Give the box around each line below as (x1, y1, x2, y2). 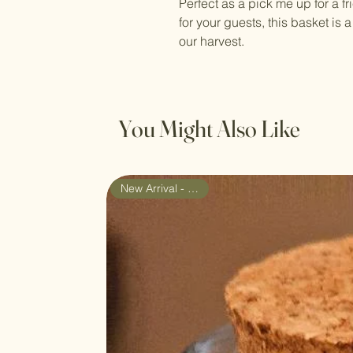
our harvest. (179, 33, 244, 49)
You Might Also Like (118, 114, 300, 143)
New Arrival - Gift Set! (187, 180, 199, 195)
